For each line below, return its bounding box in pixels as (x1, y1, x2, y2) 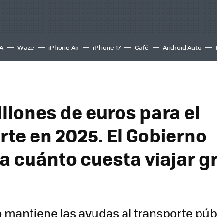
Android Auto (163, 43, 201, 52)
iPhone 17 (93, 43, 121, 52)
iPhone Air (48, 43, 79, 52)
